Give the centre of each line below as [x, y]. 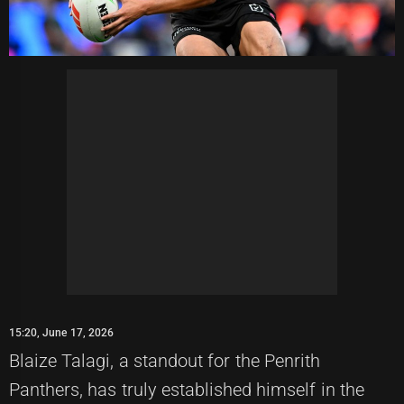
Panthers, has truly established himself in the [187, 390]
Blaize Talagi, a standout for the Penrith [165, 361]
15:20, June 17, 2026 [61, 333]
